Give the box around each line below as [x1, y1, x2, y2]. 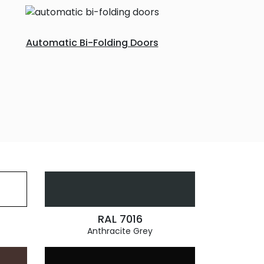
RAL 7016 [97, 212, 143, 226]
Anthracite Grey [87, 225, 153, 237]
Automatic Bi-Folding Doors [25, 36, 159, 49]
